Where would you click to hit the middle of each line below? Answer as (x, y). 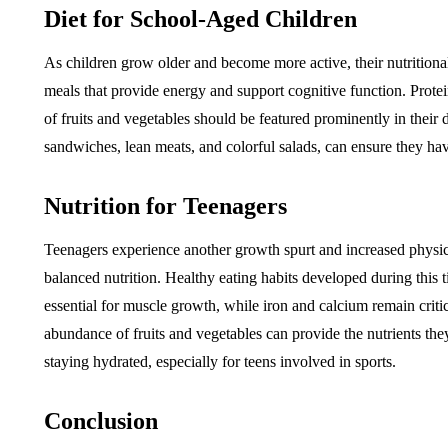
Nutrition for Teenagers (165, 206)
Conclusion (101, 421)
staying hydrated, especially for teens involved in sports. (220, 362)
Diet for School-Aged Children (200, 19)
